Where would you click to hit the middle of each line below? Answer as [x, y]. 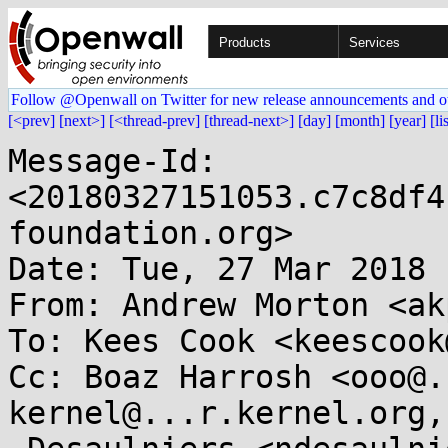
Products [245, 42]
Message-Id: [112, 161]
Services [374, 42]
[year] [407, 120]
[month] [360, 120]
